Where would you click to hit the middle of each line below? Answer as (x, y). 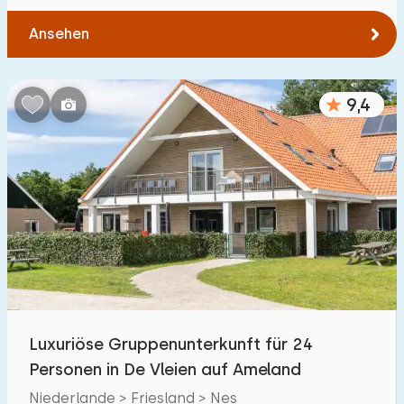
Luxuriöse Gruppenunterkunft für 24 (171, 344)
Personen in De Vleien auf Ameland (165, 369)
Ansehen (59, 34)
